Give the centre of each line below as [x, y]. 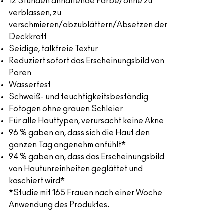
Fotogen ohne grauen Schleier [66, 109]
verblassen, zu [35, 13]
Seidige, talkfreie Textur [53, 49]
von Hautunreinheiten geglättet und [76, 169]
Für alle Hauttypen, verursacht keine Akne [86, 121]
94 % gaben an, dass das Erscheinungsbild [86, 157]
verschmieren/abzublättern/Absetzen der [88, 25]
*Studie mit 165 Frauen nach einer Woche [85, 193]
